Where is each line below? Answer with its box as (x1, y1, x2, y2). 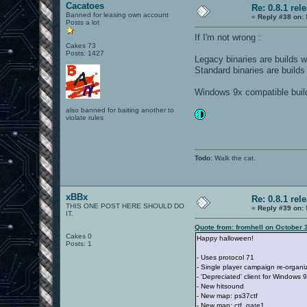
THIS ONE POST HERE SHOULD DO (66, 201, 185, 210)
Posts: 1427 (66, 49, 105, 57)
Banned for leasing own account (66, 10, 169, 19)
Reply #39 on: (258, 204, 304, 212)
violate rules (66, 113, 104, 121)
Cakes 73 (66, 41, 97, 49)
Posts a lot (66, 18, 100, 26)
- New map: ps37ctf (197, 291, 258, 299)
